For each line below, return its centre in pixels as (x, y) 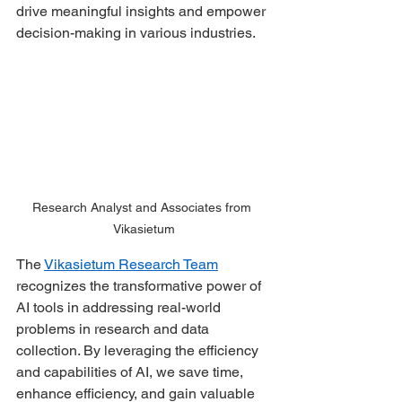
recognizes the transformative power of (140, 285)
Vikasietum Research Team (131, 264)
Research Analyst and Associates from (144, 207)
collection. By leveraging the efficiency (139, 350)
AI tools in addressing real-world (120, 307)
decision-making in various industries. (137, 32)
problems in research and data (114, 328)
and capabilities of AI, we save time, (131, 371)
